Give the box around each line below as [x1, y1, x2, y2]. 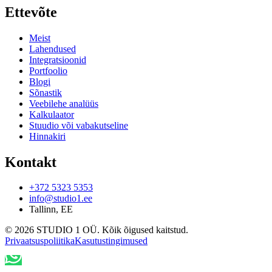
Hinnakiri [29, 131, 66, 141]
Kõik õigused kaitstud [102, 225, 186, 236]
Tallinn [29, 204, 56, 215]
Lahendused [29, 43, 76, 54]
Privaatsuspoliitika [5, 236, 75, 246]
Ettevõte [5, 4, 57, 20]
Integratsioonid [29, 54, 86, 65]
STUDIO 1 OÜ [36, 225, 97, 236]
